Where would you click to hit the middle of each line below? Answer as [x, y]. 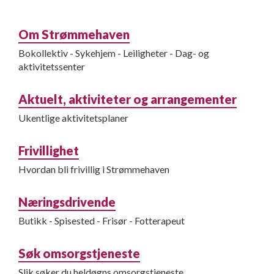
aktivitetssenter [52, 66]
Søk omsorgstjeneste [79, 253]
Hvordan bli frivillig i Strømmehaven [94, 169]
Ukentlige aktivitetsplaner [73, 118]
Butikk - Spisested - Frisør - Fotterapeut [102, 220]
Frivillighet [49, 150]
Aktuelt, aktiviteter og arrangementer [128, 99]
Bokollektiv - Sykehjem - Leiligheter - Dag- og [114, 53]
